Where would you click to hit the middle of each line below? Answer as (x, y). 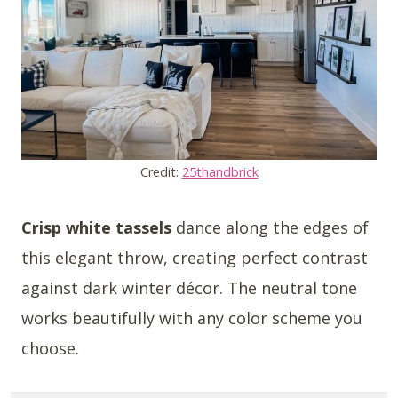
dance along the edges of (270, 227)
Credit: (161, 171)
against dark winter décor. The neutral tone (189, 287)
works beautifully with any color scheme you (192, 318)
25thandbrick (220, 171)
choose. (50, 348)
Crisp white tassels (96, 227)
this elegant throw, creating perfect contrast (195, 257)
